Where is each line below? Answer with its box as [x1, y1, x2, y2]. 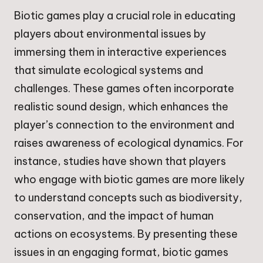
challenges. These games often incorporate [14, 82, 234, 96]
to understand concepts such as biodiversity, [14, 191, 242, 205]
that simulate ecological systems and [14, 63, 203, 77]
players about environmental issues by [14, 27, 206, 41]
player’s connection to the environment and [14, 118, 234, 132]
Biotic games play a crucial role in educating [14, 9, 235, 23]
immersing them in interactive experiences [14, 45, 227, 59]
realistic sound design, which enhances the [14, 100, 228, 114]
